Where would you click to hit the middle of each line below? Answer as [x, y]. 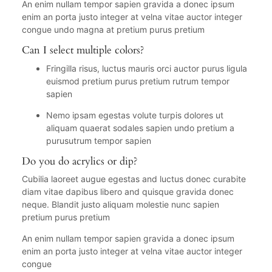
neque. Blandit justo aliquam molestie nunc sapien [120, 205]
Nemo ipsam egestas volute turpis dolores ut [134, 115]
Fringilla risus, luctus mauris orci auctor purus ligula [146, 68]
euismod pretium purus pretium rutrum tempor [138, 81]
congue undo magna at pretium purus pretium [113, 30]
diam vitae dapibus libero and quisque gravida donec [127, 192]
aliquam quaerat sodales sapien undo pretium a [140, 127]
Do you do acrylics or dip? [79, 161]
